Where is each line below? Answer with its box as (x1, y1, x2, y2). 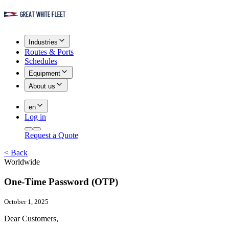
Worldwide (4, 157, 40, 166)
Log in (25, 112, 46, 121)
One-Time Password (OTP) (4, 176, 118, 187)
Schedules (25, 57, 57, 65)
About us (29, 82, 55, 90)
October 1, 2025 (4, 198, 49, 206)
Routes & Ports (25, 48, 74, 56)
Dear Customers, (4, 214, 58, 223)
